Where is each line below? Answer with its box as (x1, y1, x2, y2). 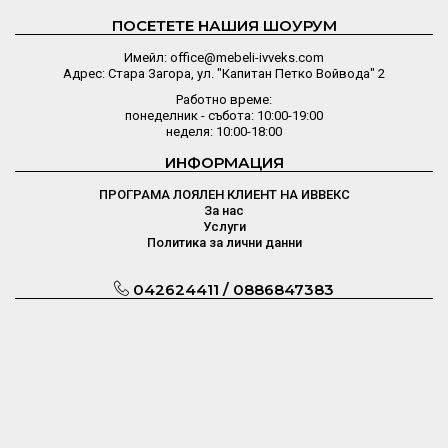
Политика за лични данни (146, 235, 302, 250)
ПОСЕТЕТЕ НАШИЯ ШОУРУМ (111, 16, 337, 35)
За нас (204, 203, 244, 218)
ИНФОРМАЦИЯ (164, 153, 284, 172)
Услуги (202, 219, 246, 234)
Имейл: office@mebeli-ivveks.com (124, 50, 324, 65)
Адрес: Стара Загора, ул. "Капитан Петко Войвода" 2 (63, 66, 385, 81)
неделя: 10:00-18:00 (166, 124, 282, 139)
